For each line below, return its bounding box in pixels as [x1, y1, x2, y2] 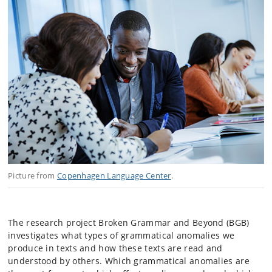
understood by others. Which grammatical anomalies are [8, 255, 250, 267]
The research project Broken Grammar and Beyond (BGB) [8, 217, 250, 228]
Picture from [8, 170, 57, 181]
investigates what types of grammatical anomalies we [8, 229, 235, 241]
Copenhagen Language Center [56, 170, 171, 181]
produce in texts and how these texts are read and [8, 242, 223, 254]
